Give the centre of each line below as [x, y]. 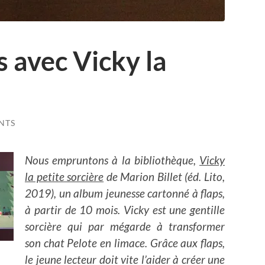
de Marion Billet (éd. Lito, [164, 176]
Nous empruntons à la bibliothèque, [112, 160]
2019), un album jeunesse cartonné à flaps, [125, 193]
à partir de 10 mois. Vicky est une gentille [125, 209]
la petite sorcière [64, 176]
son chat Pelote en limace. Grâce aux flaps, [125, 243]
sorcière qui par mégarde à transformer [125, 226]
